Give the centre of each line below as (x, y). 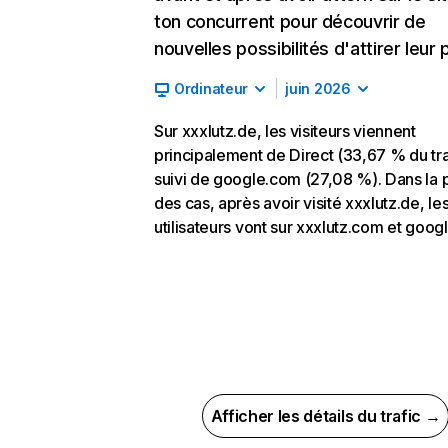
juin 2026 (318, 88)
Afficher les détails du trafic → (325, 416)
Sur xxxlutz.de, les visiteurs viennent (285, 131)
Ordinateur (211, 88)
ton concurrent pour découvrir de (290, 21)
